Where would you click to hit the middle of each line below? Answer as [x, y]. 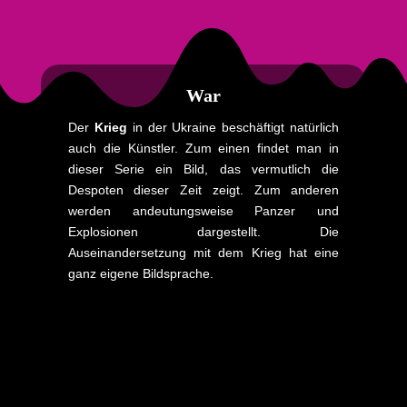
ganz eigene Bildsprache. [140, 273]
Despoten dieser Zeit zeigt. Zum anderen [203, 189]
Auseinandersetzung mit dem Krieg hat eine [203, 252]
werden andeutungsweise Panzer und [203, 210]
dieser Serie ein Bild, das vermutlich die [203, 169]
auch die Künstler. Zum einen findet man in [203, 148]
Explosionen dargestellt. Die [203, 231]
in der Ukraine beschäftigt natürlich [236, 127]
